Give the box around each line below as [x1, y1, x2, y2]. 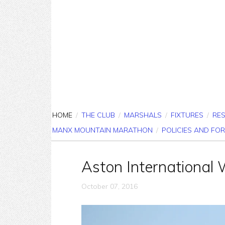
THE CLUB [81, 110, 115, 120]
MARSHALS [124, 110, 162, 120]
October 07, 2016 [81, 182, 138, 191]
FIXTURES [171, 110, 203, 120]
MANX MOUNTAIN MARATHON [52, 126, 153, 135]
